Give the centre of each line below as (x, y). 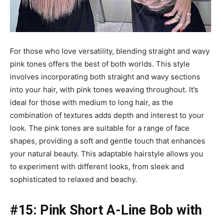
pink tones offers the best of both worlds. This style (100, 64)
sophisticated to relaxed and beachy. (74, 179)
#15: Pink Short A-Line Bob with (106, 210)
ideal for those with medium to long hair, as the (92, 102)
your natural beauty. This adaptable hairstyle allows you (107, 153)
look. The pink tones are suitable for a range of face (100, 128)
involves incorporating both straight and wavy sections (105, 76)
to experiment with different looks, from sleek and (97, 166)
